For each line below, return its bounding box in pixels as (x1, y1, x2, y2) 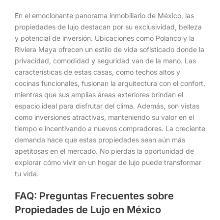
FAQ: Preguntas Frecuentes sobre (15, 190, 174, 202)
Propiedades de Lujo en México (15, 203, 161, 216)
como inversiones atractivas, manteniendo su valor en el (15, 112, 194, 121)
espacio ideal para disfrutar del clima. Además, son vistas (15, 101, 199, 110)
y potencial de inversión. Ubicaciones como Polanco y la (15, 33, 194, 42)
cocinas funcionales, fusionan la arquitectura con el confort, (15, 79, 205, 87)
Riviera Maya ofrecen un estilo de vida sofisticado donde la (15, 45, 204, 54)
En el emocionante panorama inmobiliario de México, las (15, 11, 194, 20)
